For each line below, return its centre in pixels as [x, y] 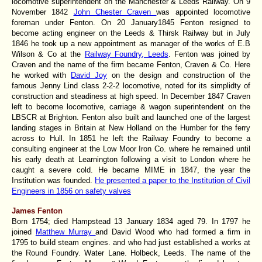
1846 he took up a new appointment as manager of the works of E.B [131, 43]
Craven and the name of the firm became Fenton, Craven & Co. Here [131, 64]
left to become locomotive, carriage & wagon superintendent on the [131, 106]
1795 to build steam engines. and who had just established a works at [131, 242]
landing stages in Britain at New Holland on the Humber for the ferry [131, 127]
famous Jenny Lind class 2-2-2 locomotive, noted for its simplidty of [131, 85]
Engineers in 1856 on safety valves [71, 191]
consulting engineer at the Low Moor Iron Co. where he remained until [131, 149]
